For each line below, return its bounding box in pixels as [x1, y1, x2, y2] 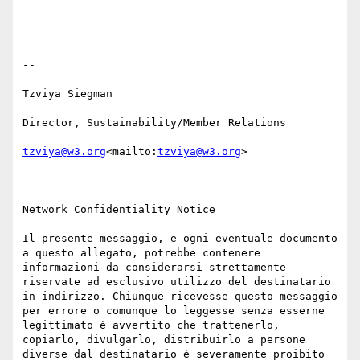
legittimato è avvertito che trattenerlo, [22, 319, 280, 332]
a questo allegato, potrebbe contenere [22, 247, 260, 260]
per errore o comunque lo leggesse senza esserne [22, 305, 325, 317]
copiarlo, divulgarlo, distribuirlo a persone [22, 333, 305, 346]
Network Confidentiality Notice [22, 203, 215, 216]
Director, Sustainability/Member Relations [22, 117, 286, 129]
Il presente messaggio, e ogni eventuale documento [22, 232, 337, 245]
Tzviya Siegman [22, 88, 112, 100]
